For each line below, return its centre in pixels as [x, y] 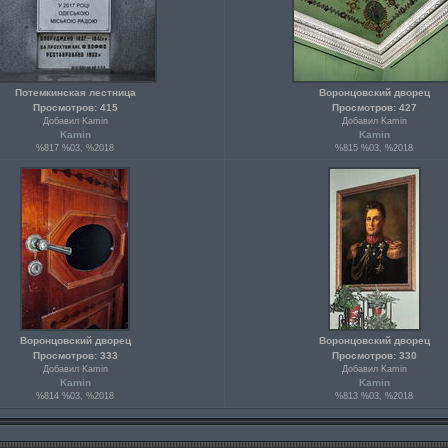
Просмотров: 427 [374, 107]
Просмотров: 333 [75, 355]
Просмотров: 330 [374, 355]
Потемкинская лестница [75, 92]
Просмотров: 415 [75, 107]
